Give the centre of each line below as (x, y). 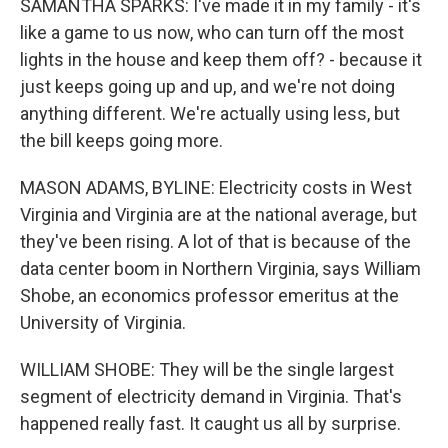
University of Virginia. (103, 322)
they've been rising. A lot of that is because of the (215, 241)
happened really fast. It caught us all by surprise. (210, 423)
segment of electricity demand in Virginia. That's (211, 396)
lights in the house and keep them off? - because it (221, 59)
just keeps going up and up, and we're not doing (207, 86)
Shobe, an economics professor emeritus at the (209, 295)
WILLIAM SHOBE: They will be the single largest (207, 369)
